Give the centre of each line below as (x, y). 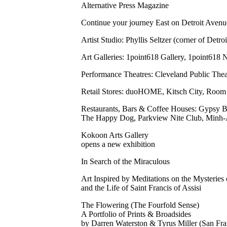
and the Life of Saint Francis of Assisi (141, 187)
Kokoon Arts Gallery (115, 135)
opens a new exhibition (118, 144)
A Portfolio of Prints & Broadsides (136, 214)
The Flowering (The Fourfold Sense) (140, 205)
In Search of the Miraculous (125, 161)
